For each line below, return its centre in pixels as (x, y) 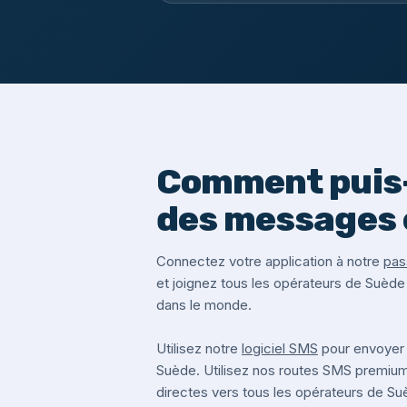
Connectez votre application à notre (270, 261)
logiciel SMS (280, 348)
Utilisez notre (199, 348)
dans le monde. (204, 305)
